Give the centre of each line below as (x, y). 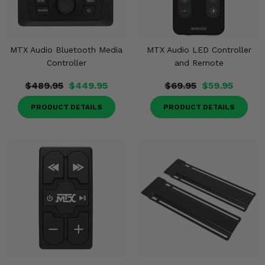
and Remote (199, 63)
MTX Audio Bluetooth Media (66, 50)
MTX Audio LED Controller (199, 50)
